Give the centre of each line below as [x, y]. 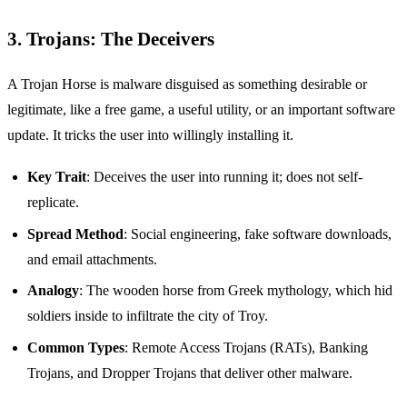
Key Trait [57, 177]
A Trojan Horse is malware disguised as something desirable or [187, 84]
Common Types [76, 347]
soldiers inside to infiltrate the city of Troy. [148, 316]
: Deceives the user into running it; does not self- [225, 177]
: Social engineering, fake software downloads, [258, 233]
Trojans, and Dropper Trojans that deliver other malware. [190, 372]
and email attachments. [93, 259]
